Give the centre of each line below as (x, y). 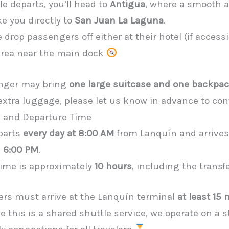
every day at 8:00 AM (68, 133)
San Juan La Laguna (119, 20)
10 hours (113, 166)
